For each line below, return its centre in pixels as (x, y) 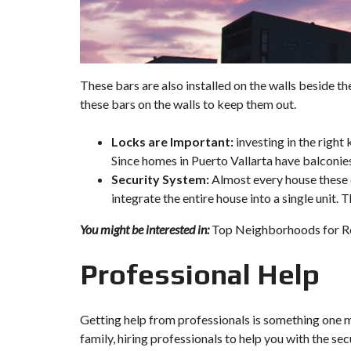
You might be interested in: (145, 229)
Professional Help (200, 274)
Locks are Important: (174, 141)
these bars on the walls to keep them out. (188, 103)
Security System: (160, 179)
